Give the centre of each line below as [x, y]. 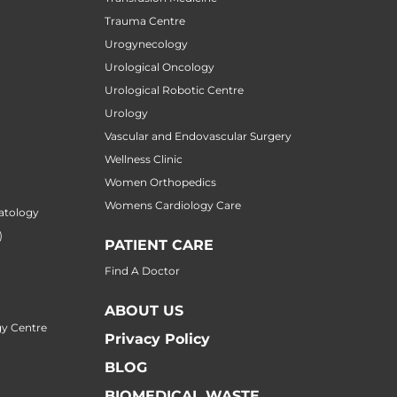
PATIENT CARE [159, 245]
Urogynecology [146, 43]
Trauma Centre [145, 20]
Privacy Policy [157, 339]
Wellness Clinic [144, 159]
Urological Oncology [160, 66]
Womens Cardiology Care [173, 205]
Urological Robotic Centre [174, 90]
